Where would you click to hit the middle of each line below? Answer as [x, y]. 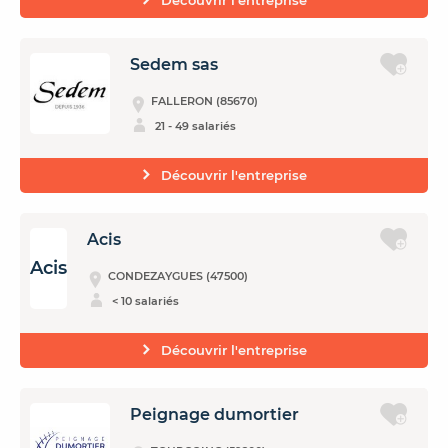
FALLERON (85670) [204, 101]
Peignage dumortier [214, 414]
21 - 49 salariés [195, 125]
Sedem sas [174, 64]
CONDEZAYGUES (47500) [178, 276]
